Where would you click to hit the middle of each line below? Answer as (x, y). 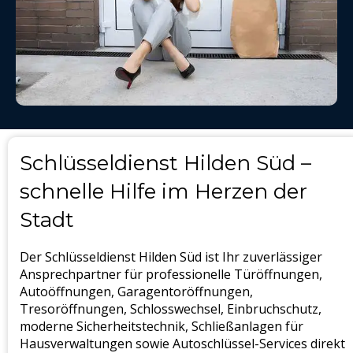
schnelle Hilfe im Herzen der (163, 191)
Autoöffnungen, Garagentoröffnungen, (136, 291)
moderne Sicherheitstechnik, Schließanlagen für (162, 326)
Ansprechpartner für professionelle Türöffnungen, (171, 274)
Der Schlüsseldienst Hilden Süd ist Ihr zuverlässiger (171, 256)
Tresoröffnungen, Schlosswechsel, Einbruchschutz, (171, 308)
